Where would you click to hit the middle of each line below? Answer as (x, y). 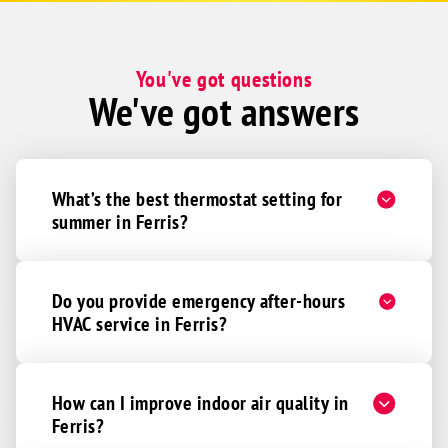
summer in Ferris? (120, 221)
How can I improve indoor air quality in (200, 402)
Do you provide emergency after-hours (199, 300)
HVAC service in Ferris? (140, 323)
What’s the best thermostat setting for (197, 198)
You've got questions (224, 79)
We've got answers (224, 111)
